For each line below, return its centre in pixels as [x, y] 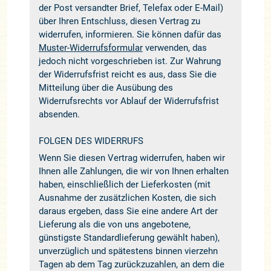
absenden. [59, 114]
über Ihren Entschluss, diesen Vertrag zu [119, 21]
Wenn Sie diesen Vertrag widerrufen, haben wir [132, 158]
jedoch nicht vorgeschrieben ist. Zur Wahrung [129, 61]
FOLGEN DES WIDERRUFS [91, 141]
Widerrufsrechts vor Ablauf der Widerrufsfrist [129, 101]
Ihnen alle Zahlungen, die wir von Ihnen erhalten [133, 171]
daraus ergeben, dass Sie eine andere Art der [128, 211]
